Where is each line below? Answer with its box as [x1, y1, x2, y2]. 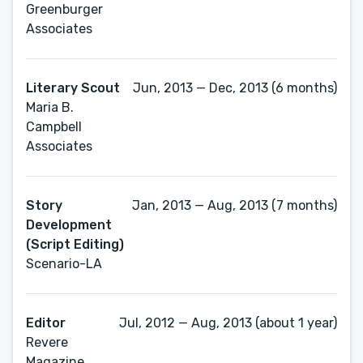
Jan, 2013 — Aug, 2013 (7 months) [132, 198, 337, 213]
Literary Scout [26, 80, 120, 96]
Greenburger [26, 2, 103, 17]
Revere [26, 335, 68, 350]
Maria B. [26, 100, 74, 115]
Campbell [26, 119, 82, 135]
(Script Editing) [26, 237, 124, 252]
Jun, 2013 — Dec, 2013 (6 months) [133, 80, 337, 96]
